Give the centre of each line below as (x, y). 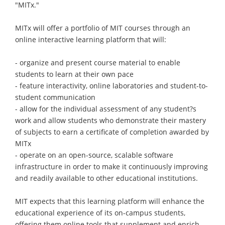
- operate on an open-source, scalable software (94, 155)
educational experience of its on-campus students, (100, 212)
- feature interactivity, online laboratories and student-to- (111, 85)
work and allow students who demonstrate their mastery (110, 120)
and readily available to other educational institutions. (106, 178)
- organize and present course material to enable (98, 62)
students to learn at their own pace (74, 74)
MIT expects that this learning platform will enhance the (110, 201)
